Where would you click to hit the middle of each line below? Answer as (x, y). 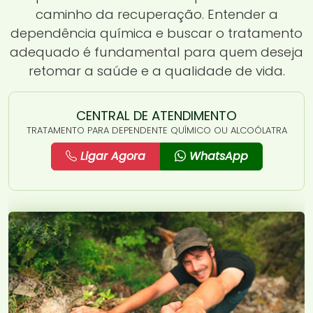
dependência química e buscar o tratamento (156, 33)
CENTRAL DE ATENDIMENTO (156, 115)
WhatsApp (217, 156)
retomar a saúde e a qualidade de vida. (156, 71)
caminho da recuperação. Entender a (156, 14)
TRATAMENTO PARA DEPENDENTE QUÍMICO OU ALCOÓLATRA (156, 130)
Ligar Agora (111, 156)
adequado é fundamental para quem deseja (156, 52)
